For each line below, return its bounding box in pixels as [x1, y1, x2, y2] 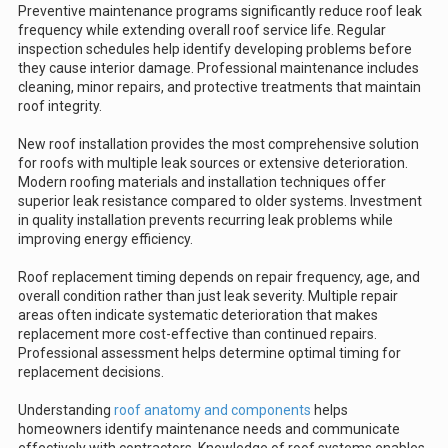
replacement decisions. [18, 364, 164, 381]
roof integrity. [18, 98, 102, 115]
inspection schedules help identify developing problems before [18, 41, 412, 58]
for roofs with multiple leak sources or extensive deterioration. [18, 155, 408, 172]
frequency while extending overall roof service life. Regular [18, 22, 386, 39]
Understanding [18, 402, 114, 419]
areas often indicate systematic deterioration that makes [18, 307, 378, 324]
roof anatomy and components [114, 402, 311, 419]
